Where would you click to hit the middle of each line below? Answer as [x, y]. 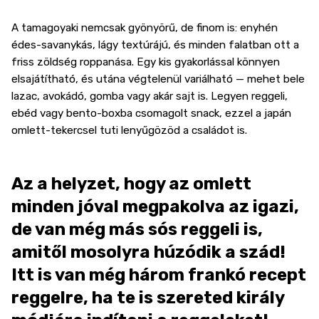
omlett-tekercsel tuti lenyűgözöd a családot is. [129, 130]
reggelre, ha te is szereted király [148, 297]
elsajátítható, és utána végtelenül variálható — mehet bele [158, 79]
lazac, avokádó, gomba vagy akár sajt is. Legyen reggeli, [150, 96]
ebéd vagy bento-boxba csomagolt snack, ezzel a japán [151, 113]
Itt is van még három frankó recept [159, 274]
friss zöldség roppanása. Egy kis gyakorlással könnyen [146, 62]
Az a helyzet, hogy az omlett [131, 183]
